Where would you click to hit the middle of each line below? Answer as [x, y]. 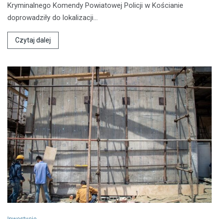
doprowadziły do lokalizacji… [53, 18]
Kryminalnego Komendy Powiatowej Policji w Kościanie [95, 6]
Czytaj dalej [33, 40]
